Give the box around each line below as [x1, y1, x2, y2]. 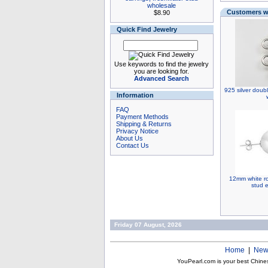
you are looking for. [134, 68, 189, 75]
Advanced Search [134, 75, 189, 82]
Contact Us [115, 142, 149, 149]
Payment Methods [115, 113, 169, 120]
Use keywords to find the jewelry [114, 60, 209, 68]
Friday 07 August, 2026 [110, 221, 185, 228]
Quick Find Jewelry [116, 26, 177, 33]
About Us [115, 135, 143, 142]
